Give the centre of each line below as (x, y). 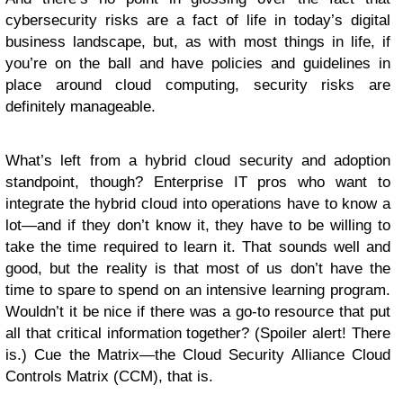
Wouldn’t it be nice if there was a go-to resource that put (198, 312)
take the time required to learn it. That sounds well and (198, 247)
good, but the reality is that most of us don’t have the (198, 269)
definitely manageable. (81, 107)
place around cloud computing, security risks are (198, 85)
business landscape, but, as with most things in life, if (198, 42)
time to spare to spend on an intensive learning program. (198, 291)
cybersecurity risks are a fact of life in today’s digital (198, 21)
